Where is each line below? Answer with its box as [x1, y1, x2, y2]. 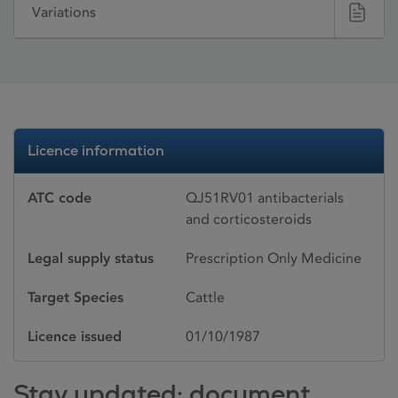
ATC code [28, 188, 92, 206]
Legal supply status [28, 249, 154, 267]
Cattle [186, 288, 225, 306]
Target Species [28, 288, 123, 306]
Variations [32, 4, 96, 21]
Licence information [28, 140, 164, 160]
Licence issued [28, 327, 122, 345]
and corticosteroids [186, 210, 312, 227]
